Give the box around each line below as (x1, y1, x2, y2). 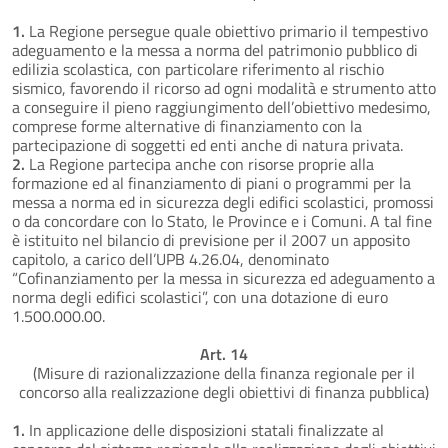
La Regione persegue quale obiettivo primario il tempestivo (25, 18, 428, 43)
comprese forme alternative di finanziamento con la (12, 113, 362, 138)
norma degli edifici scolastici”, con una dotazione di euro (12, 284, 388, 309)
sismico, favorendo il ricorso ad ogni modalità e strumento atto (12, 75, 436, 100)
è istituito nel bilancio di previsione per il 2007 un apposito (12, 227, 410, 252)
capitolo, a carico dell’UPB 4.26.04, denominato (12, 246, 329, 271)
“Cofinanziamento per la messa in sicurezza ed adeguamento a (12, 265, 435, 290)
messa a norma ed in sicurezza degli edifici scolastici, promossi (12, 189, 434, 214)
